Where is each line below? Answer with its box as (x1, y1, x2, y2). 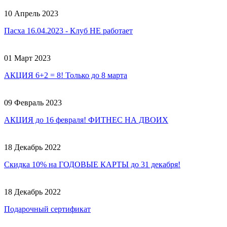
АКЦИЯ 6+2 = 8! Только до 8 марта (4, 70, 127, 80)
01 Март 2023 (4, 53, 51, 62)
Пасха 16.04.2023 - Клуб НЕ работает (4, 26, 133, 35)
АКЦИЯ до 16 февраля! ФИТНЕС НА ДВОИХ (4, 115, 168, 124)
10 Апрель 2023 (4, 9, 58, 18)
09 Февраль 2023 (4, 98, 62, 107)
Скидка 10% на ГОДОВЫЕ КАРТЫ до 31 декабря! (4, 160, 180, 169)
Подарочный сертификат (4, 204, 91, 213)
